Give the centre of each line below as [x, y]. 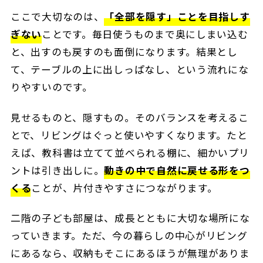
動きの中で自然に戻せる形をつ [177, 170]
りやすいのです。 [51, 87]
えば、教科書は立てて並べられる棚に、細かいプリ [130, 152]
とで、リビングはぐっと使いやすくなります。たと [129, 135]
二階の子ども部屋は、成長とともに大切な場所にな [130, 218]
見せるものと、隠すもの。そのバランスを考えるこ [129, 117]
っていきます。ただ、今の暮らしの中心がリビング [129, 235]
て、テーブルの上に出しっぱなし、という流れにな [129, 70]
